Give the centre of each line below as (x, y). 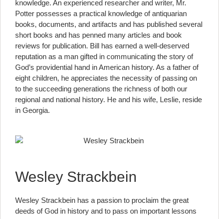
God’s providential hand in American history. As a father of (107, 67)
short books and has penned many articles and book (99, 35)
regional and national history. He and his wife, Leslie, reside (109, 99)
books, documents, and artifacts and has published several (109, 24)
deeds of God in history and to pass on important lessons (106, 211)
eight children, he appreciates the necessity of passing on (106, 78)
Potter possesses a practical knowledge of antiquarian (101, 13)
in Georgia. (33, 110)
